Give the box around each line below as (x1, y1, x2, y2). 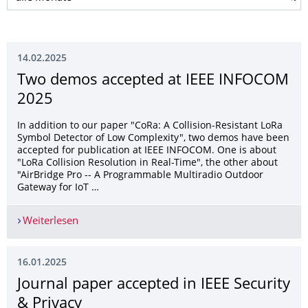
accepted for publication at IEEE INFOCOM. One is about (17, 146, 276, 155)
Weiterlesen (22, 217, 78, 227)
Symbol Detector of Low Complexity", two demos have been (17, 134, 289, 143)
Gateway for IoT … (17, 184, 99, 192)
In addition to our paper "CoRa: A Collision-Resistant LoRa (17, 122, 283, 131)
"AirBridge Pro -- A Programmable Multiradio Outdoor (17, 171, 263, 180)
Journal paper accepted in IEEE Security (17, 278, 290, 293)
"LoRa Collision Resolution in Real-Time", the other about (17, 159, 278, 168)
